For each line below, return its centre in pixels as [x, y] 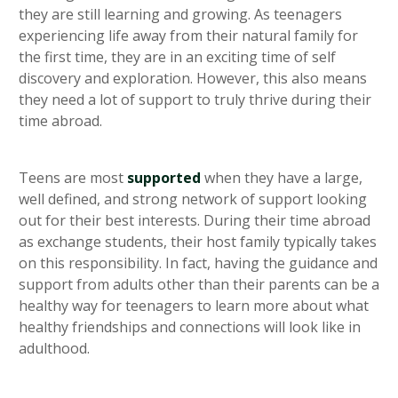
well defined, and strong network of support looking [193, 199]
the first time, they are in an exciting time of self [177, 56]
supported [164, 177]
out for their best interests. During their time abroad [195, 220]
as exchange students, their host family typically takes [198, 241]
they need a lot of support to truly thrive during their [195, 99]
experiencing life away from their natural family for [188, 35]
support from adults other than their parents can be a [199, 284]
